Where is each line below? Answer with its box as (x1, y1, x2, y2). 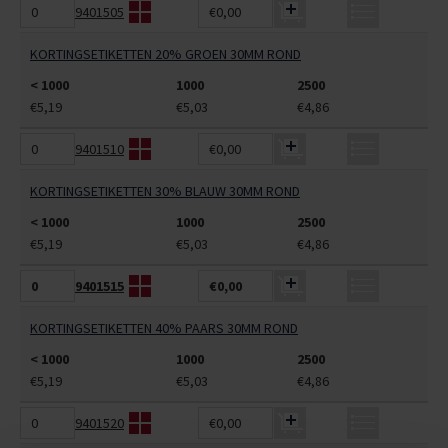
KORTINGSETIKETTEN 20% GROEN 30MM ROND (30, 45, 301, 63)
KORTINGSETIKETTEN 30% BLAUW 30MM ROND (30, 182, 300, 200)
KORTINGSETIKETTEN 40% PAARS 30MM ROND (30, 319, 298, 337)
